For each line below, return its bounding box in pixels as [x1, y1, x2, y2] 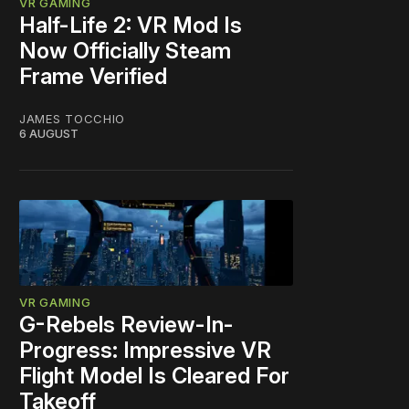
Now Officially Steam [19, 37, 231, 64]
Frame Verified [19, 62, 167, 89]
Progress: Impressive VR [19, 337, 271, 364]
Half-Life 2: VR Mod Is [19, 11, 242, 38]
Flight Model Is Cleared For [19, 362, 289, 390]
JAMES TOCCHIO [19, 110, 126, 126]
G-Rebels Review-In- [19, 311, 234, 339]
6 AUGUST [19, 125, 79, 141]
